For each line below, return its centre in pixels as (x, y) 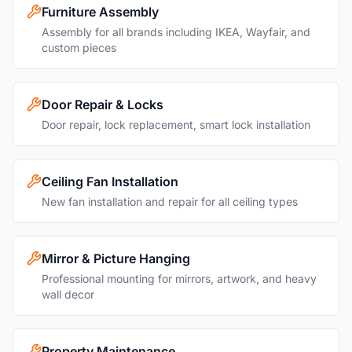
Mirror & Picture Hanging (116, 258)
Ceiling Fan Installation (110, 181)
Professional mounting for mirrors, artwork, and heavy (179, 279)
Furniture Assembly (100, 12)
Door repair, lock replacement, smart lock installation (176, 125)
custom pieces (79, 48)
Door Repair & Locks (103, 104)
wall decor (68, 294)
